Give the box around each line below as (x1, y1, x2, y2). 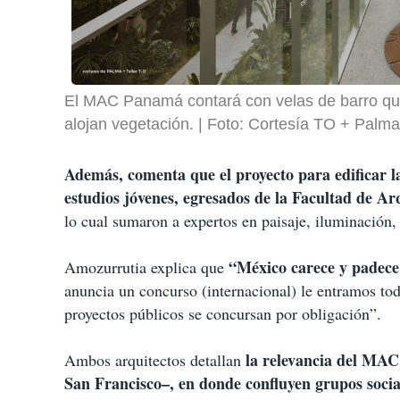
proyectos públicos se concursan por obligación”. (64, 303, 381, 325)
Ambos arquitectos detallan (64, 349, 246, 371)
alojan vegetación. (64, 115, 194, 134)
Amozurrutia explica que (64, 256, 229, 279)
